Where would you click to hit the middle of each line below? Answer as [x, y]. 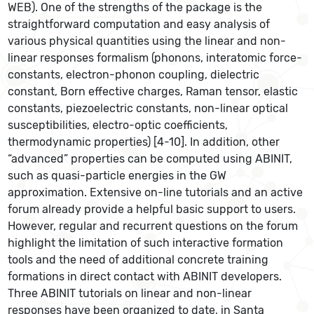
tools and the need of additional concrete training [138, 260]
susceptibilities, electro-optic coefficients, [118, 125]
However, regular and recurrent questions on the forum [153, 226]
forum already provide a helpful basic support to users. [152, 209]
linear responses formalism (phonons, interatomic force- [155, 58]
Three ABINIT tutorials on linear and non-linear [130, 293]
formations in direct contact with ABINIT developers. [146, 277]
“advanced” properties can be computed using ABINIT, [150, 159]
